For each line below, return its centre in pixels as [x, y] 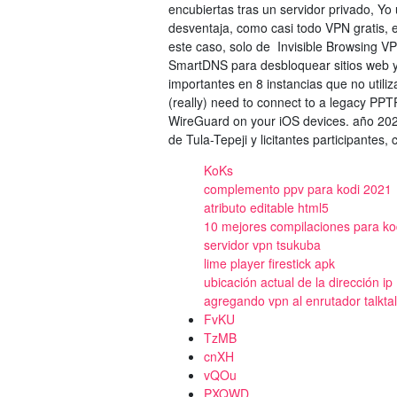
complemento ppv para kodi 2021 [298, 189]
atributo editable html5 [266, 207]
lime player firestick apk [269, 263]
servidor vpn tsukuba [262, 245]
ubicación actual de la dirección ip [298, 282]
